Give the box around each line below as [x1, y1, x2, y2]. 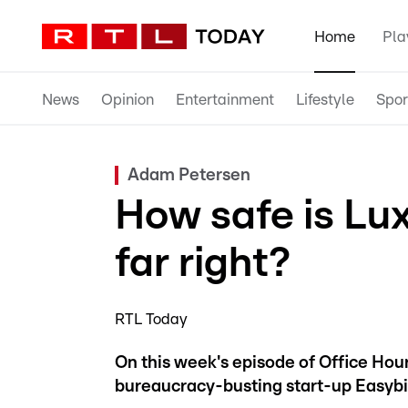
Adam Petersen [127, 167, 250, 184]
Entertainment [176, 91, 274, 107]
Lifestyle [296, 91, 354, 107]
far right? [115, 242, 291, 284]
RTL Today [115, 311, 188, 327]
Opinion [101, 91, 154, 107]
